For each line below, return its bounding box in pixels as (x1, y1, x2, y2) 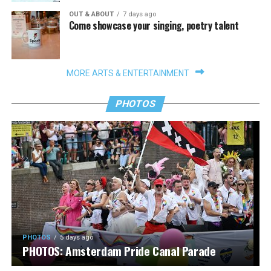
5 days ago (60, 233, 94, 241)
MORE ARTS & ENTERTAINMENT (67, 68, 190, 78)
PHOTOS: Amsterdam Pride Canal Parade (22, 241, 216, 260)
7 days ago (122, 10, 156, 18)
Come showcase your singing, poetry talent (68, 18, 239, 33)
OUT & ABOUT (68, 10, 114, 18)
